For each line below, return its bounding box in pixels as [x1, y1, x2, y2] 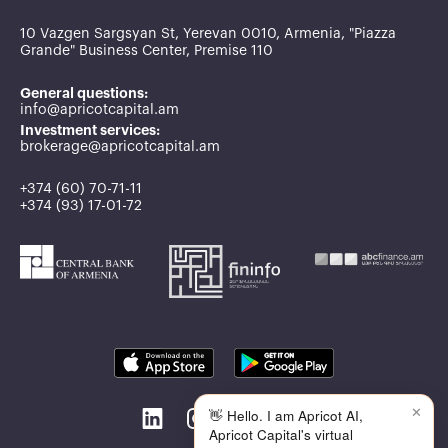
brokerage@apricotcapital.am [20, 139, 220, 154]
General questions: [20, 85, 148, 100]
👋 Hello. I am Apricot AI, [209, 406, 363, 425]
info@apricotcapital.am [20, 102, 179, 117]
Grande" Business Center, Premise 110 [20, 43, 273, 58]
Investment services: [20, 122, 160, 137]
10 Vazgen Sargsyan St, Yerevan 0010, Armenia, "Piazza [20, 26, 396, 41]
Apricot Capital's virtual [209, 425, 353, 444]
